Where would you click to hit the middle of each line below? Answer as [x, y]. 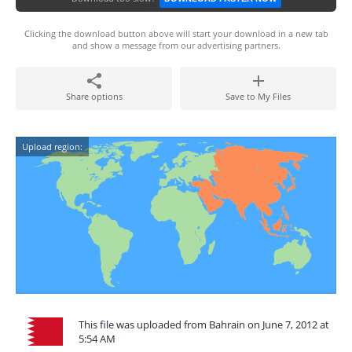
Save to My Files [258, 96]
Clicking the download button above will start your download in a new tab [176, 33]
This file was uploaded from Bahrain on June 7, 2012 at [204, 324]
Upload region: [52, 147]
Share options [94, 96]
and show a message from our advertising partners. [176, 45]
